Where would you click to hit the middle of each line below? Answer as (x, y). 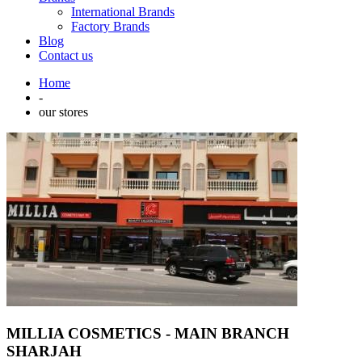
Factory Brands (110, 26)
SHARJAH (44, 351)
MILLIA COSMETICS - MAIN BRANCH (148, 333)
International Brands (123, 12)
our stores (63, 112)
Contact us (66, 55)
